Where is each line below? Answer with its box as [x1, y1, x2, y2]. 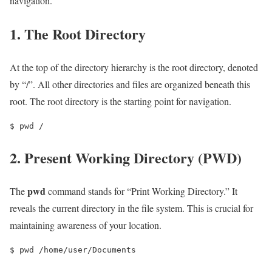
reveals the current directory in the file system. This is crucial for [10, 202, 253, 215]
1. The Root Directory [10, 23, 146, 45]
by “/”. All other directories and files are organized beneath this [10, 78, 250, 91]
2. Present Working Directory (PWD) [10, 147, 242, 169]
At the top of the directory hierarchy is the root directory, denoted [10, 61, 258, 74]
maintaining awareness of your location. [10, 219, 161, 232]
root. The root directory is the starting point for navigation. [10, 95, 231, 108]
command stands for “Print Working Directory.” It [46, 185, 237, 198]
